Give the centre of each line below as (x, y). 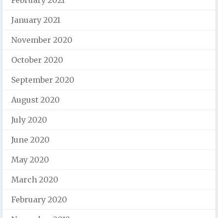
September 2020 (43, 80)
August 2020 (36, 100)
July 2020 (29, 119)
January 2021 (36, 20)
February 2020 (39, 199)
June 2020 (30, 139)
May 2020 (30, 159)
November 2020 (42, 40)
